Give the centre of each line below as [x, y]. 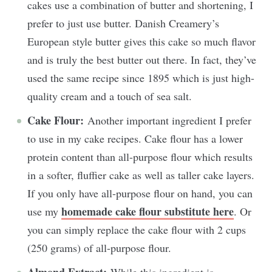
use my [44, 211]
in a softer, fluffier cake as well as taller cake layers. [141, 175]
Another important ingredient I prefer [169, 120]
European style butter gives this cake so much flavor [141, 41]
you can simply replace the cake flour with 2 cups [137, 229]
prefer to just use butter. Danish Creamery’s [123, 23]
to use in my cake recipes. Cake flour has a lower [135, 138]
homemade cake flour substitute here [148, 211]
